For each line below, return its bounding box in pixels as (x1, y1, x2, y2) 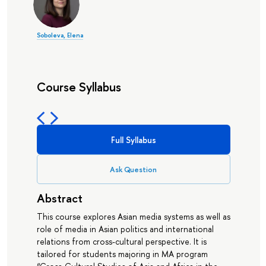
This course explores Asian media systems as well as (36, 211, 230, 223)
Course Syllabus (36, 78, 121, 96)
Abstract (36, 190, 83, 207)
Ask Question (110, 164, 157, 175)
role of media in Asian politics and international (36, 223, 214, 235)
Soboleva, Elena (36, 30, 83, 39)
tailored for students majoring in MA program (36, 248, 208, 260)
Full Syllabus (110, 134, 156, 145)
